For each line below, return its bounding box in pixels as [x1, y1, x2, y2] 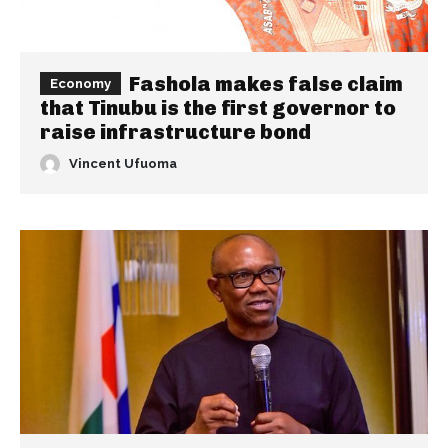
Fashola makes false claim [129, 72, 403, 96]
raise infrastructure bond [40, 120, 311, 144]
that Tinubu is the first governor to [40, 96, 396, 120]
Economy [50, 76, 111, 91]
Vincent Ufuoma [69, 156, 177, 172]
